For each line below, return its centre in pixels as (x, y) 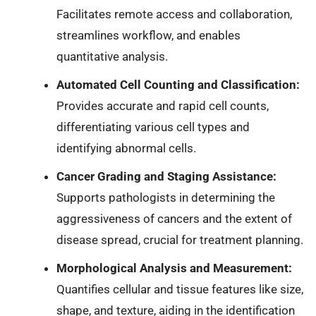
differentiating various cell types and (153, 127)
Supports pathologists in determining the (165, 198)
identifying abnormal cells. (126, 148)
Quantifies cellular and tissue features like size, (180, 290)
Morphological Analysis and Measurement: (174, 268)
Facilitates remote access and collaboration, (174, 14)
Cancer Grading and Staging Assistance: (166, 177)
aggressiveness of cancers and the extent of (174, 219)
